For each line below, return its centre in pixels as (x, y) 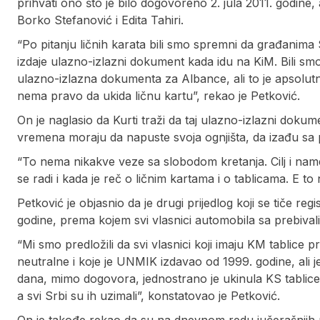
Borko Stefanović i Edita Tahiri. (100, 20)
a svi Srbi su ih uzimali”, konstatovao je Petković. (149, 296)
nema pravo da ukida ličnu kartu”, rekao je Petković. (159, 96)
